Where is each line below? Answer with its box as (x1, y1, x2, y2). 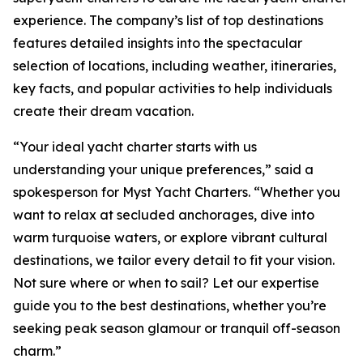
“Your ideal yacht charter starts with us (13, 139, 257, 155)
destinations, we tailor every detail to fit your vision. (13, 252, 335, 268)
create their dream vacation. (13, 103, 194, 119)
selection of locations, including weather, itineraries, (13, 58, 336, 74)
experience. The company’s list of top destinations (13, 12, 323, 28)
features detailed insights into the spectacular (13, 35, 302, 51)
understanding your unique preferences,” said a (13, 161, 314, 177)
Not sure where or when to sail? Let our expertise (13, 275, 319, 291)
